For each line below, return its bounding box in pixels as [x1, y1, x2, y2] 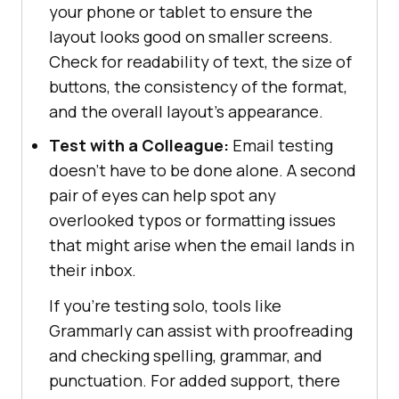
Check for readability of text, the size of [49, 50, 352, 72]
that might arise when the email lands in [49, 233, 354, 256]
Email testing [229, 134, 333, 156]
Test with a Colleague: [49, 134, 229, 156]
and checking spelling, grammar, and [49, 344, 322, 366]
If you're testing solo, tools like [49, 294, 281, 316]
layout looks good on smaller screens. [49, 25, 333, 47]
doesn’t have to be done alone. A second [49, 159, 356, 181]
